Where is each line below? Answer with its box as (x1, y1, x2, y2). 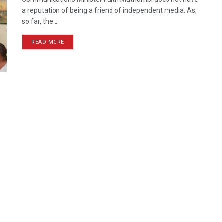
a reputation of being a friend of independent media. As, (22, 6, 197, 15)
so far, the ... (22, 17, 59, 26)
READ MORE (31, 39, 64, 46)
